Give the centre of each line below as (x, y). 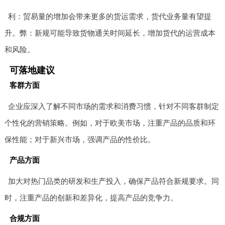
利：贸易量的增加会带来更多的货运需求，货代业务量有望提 (110, 16)
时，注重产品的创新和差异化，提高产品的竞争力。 (91, 197)
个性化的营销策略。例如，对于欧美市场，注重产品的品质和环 (110, 123)
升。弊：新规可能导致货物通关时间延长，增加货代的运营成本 (110, 33)
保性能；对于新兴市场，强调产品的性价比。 (80, 139)
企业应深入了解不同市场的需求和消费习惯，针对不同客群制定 (114, 106)
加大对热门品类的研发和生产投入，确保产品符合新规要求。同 (114, 181)
